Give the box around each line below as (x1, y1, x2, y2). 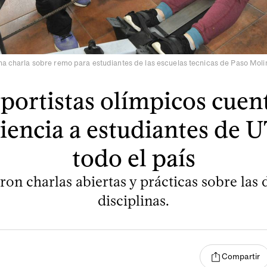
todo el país (72, 143, 195, 172)
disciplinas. (98, 191, 169, 209)
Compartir (222, 252, 260, 262)
